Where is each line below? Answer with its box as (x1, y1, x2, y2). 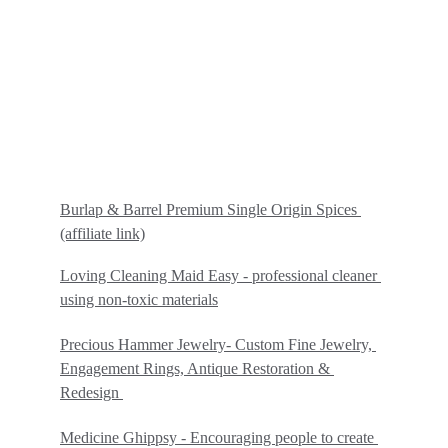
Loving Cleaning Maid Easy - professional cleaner (60, 267, 381, 284)
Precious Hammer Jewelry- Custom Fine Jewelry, (60, 336, 376, 353)
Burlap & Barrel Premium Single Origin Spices (60, 201, 357, 218)
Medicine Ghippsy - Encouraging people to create (60, 429, 378, 446)
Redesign (60, 384, 123, 401)
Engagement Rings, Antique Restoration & (60, 360, 334, 377)
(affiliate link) (60, 225, 145, 242)
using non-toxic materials (60, 291, 218, 308)
